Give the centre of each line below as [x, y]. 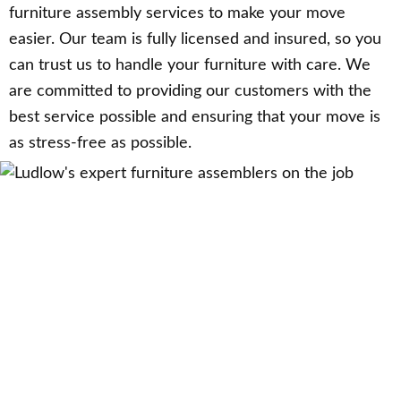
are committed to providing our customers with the [190, 92]
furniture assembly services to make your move [177, 14]
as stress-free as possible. [100, 144]
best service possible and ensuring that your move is [195, 118]
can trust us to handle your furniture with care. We [190, 66]
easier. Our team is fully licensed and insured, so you [195, 40]
